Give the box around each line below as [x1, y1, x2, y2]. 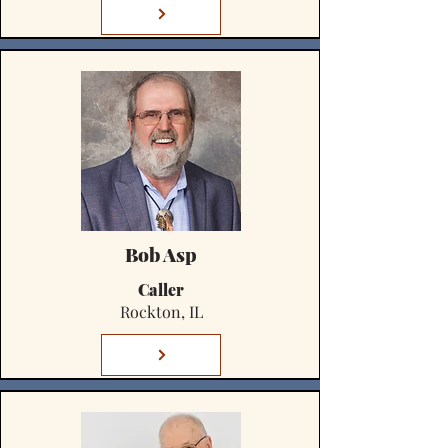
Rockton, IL [119, 301, 203, 322]
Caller [138, 279, 184, 300]
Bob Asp [125, 241, 197, 267]
